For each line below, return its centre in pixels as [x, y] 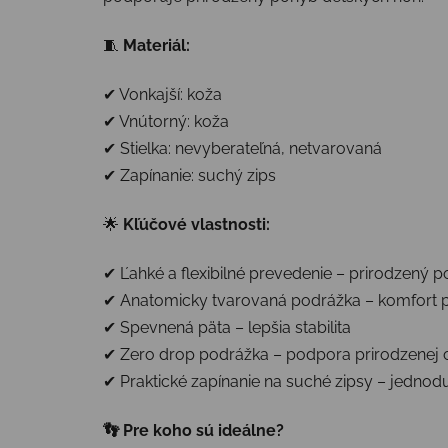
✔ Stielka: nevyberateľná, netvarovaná [242, 148]
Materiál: [154, 45]
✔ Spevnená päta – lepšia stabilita [227, 327]
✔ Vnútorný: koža [166, 121]
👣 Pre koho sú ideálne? [193, 430]
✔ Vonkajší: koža [162, 94]
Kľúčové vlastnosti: [196, 224]
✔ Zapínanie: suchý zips [189, 175]
